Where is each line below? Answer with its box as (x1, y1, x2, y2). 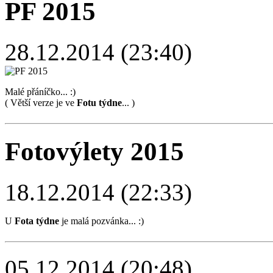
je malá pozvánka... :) (59, 216, 144, 227)
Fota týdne (15, 216, 59, 227)
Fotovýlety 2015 (5, 137, 184, 166)
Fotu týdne (77, 97, 122, 108)
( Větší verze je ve (5, 97, 77, 108)
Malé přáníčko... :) (5, 87, 83, 97)
